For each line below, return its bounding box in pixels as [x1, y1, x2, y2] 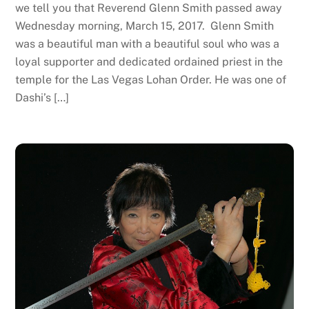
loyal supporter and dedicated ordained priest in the [15, 55, 283, 68]
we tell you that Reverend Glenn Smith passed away [15, 1, 283, 14]
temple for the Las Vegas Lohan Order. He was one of [15, 73, 287, 86]
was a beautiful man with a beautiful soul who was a [15, 37, 280, 50]
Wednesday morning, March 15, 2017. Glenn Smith [15, 19, 275, 32]
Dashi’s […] [15, 91, 70, 104]
